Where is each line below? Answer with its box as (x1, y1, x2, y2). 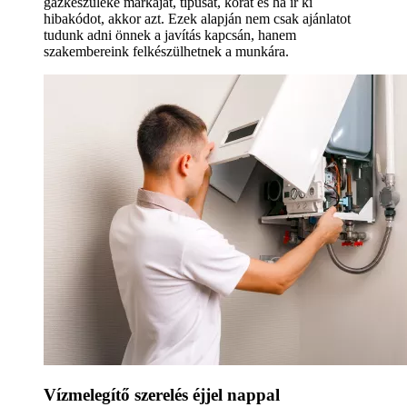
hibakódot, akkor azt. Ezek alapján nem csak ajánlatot (44, 10, 351, 26)
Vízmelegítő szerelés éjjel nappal (44, 385, 280, 405)
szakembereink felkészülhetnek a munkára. (44, 43, 289, 59)
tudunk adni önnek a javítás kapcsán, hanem (44, 26, 296, 43)
